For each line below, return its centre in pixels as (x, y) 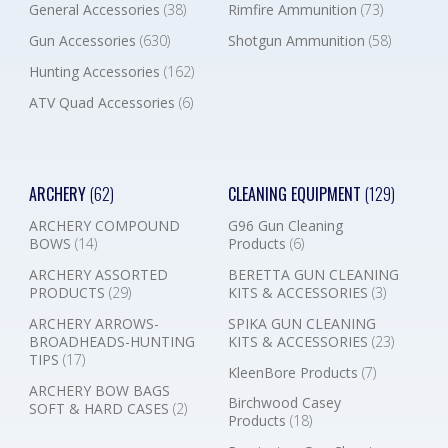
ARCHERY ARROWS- (93, 323)
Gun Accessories (84, 41)
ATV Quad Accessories (103, 102)
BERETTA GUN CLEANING (313, 275)
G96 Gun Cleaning (285, 226)
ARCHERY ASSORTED (98, 275)
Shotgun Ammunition (298, 41)
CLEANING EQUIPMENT (296, 194)
